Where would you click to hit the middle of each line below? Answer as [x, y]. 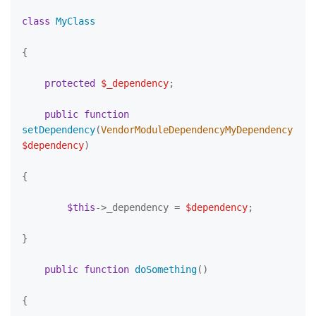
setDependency [59, 130]
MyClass [75, 21]
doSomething [166, 269]
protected [70, 83]
